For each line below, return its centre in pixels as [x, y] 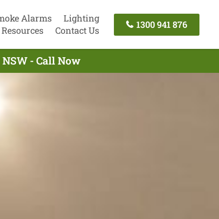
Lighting [81, 18]
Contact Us [77, 30]
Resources [22, 30]
